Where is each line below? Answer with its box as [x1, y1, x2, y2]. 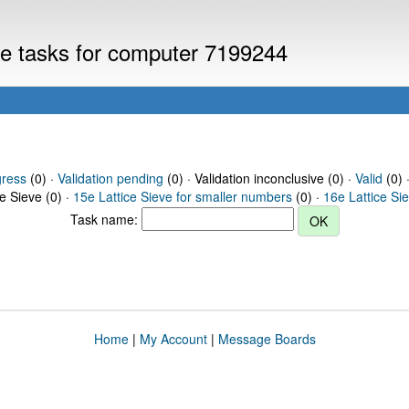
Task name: [69, 209, 142, 228]
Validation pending [57, 169, 163, 187]
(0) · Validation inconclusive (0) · [163, 169, 355, 187]
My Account [139, 330, 207, 348]
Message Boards [217, 330, 316, 348]
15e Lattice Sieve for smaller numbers [73, 187, 292, 205]
